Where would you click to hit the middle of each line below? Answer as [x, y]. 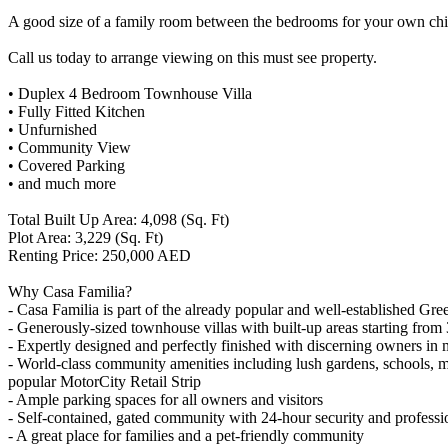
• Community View [69, 147]
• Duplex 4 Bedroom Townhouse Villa [130, 93]
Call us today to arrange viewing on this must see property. [192, 57]
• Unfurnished [52, 129]
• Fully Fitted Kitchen [76, 111]
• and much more [62, 183]
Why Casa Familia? [70, 291]
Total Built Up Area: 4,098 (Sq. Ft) [118, 219]
